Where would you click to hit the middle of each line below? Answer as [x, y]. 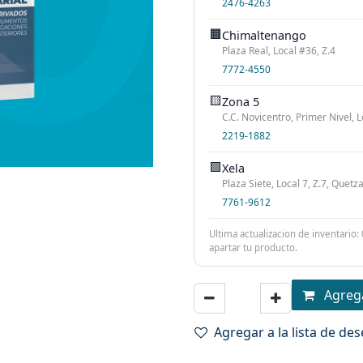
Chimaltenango [264, 35]
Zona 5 [241, 102]
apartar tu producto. [253, 248]
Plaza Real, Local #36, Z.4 [279, 51]
